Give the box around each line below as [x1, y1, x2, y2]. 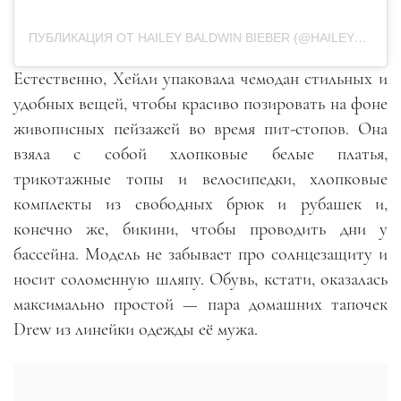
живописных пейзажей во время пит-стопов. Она [13, 118, 388, 140]
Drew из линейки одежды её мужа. [13, 319, 258, 340]
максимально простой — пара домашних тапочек [13, 294, 388, 315]
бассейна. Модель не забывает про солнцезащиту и [13, 243, 388, 265]
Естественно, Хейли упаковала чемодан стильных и [13, 68, 388, 90]
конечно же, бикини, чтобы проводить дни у [13, 218, 388, 240]
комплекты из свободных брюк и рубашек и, [13, 193, 388, 215]
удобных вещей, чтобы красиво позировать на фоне [13, 93, 388, 115]
